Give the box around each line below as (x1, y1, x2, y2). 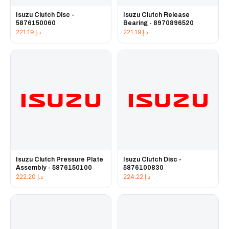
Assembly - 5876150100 (16, 164, 92, 172)
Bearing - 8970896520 (123, 19, 194, 27)
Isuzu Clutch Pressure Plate (16, 156, 103, 164)
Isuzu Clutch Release (123, 11, 190, 19)
